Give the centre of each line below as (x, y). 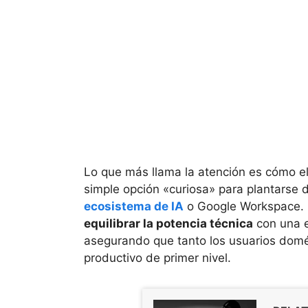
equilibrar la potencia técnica (168, 224)
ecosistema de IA (134, 207)
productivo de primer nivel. (157, 258)
